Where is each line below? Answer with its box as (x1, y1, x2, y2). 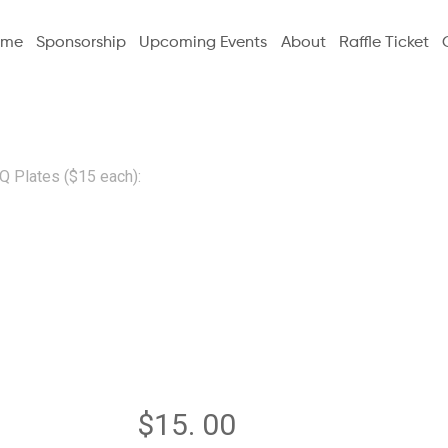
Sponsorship (36, 35, 127, 51)
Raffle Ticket (338, 35, 429, 51)
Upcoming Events (139, 35, 268, 51)
